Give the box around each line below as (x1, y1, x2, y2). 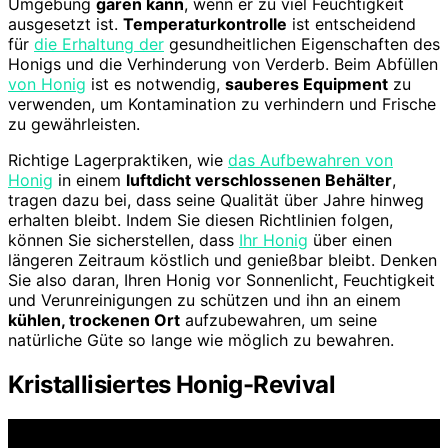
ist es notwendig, (86, 73, 225, 94)
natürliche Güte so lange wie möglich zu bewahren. (8, 329, 394, 350)
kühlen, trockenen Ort (8, 309, 180, 330)
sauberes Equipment (225, 73, 388, 94)
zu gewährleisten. (8, 113, 140, 134)
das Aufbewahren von (228, 149, 393, 170)
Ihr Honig (239, 229, 308, 250)
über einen (308, 229, 392, 250)
